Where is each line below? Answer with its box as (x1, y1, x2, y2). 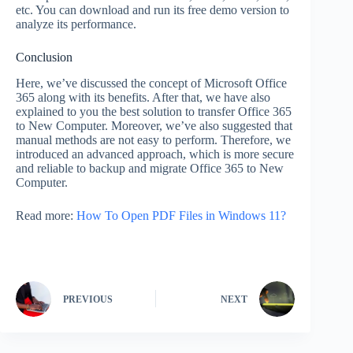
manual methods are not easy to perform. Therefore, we (16, 132, 291, 147)
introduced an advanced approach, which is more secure (16, 147, 294, 161)
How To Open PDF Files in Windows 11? (76, 208, 286, 222)
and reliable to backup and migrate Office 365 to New (16, 161, 284, 175)
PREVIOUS (63, 294, 113, 306)
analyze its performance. (16, 17, 143, 31)
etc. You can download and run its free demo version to (16, 2, 289, 17)
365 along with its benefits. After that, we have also (16, 90, 270, 104)
